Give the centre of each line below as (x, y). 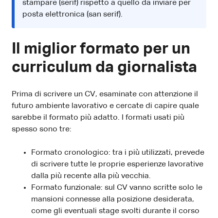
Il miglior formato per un (101, 49)
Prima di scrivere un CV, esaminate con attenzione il (105, 94)
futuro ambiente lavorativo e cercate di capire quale (105, 106)
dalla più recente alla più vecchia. (91, 176)
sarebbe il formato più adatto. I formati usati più (98, 118)
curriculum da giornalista (104, 67)
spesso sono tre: (42, 129)
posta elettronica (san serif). (73, 14)
